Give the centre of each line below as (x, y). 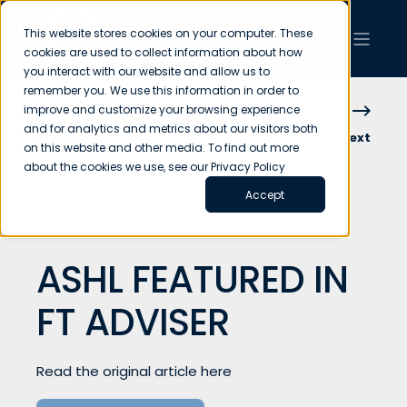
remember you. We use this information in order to (162, 91)
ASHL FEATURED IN (192, 279)
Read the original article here (134, 371)
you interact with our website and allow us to (147, 72)
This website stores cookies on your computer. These (169, 34)
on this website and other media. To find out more (162, 148)
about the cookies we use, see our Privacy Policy (155, 167)
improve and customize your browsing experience (162, 110)
